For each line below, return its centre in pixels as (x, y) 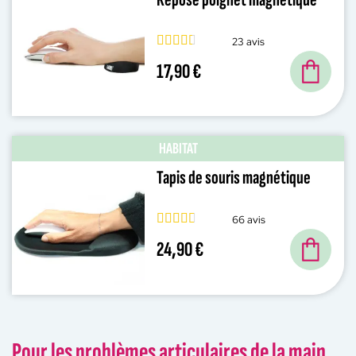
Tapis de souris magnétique (234, 178)
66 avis (249, 220)
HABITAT (178, 149)
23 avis (249, 42)
